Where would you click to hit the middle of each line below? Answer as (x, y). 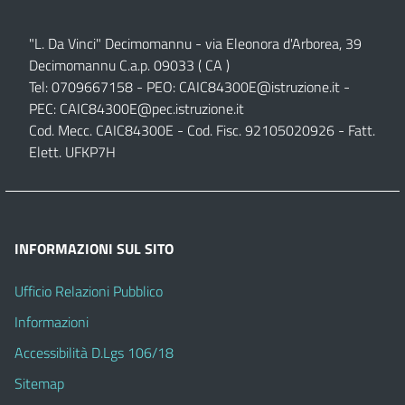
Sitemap (39, 383)
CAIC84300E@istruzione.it (259, 86)
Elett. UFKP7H (72, 151)
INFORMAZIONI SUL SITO (94, 248)
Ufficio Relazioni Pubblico (89, 291)
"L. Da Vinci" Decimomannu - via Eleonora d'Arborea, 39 (195, 43)
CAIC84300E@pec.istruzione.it (152, 108)
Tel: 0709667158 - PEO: (104, 86)
